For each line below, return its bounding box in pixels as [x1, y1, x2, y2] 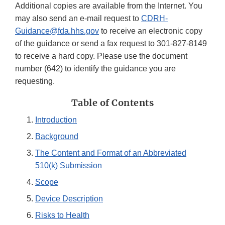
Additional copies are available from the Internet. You [15, 2, 202, 11]
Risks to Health [35, 211, 89, 220]
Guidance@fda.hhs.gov [15, 27, 99, 36]
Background [35, 132, 78, 141]
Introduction [35, 116, 77, 125]
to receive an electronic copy [99, 27, 202, 36]
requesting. [15, 77, 55, 86]
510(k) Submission [35, 161, 102, 170]
